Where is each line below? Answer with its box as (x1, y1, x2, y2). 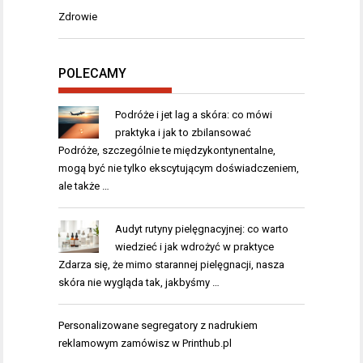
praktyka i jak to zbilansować (114, 126, 251, 139)
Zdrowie (58, 10, 97, 23)
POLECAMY (58, 66, 126, 82)
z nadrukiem (198, 319, 258, 332)
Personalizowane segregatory (58, 319, 198, 332)
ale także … (58, 180, 109, 193)
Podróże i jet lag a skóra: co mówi (114, 109, 272, 122)
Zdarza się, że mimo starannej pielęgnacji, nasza (58, 258, 284, 271)
